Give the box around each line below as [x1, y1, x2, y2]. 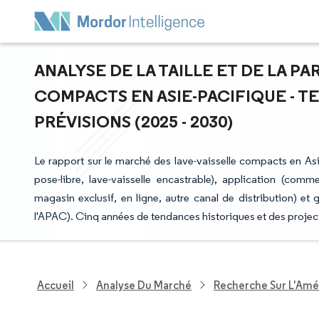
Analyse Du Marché [96, 278, 192, 292]
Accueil [37, 278, 74, 292]
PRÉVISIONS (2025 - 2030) [34, 110, 233, 132]
